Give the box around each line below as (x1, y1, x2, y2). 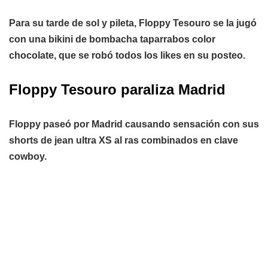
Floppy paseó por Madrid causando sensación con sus (9, 118, 259, 129)
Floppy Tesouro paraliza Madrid (9, 81, 226, 98)
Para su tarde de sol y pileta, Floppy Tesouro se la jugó (9, 17, 257, 28)
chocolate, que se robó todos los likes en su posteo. (9, 50, 245, 60)
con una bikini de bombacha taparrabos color (9, 33, 215, 44)
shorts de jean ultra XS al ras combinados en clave (9, 135, 238, 145)
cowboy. (9, 151, 47, 162)
